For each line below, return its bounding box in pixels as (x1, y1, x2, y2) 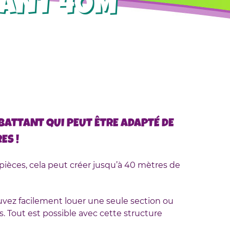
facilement (18, 196, 63, 206)
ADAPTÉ (121, 118, 160, 130)
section (130, 196, 161, 206)
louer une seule (63, 196, 130, 206)
